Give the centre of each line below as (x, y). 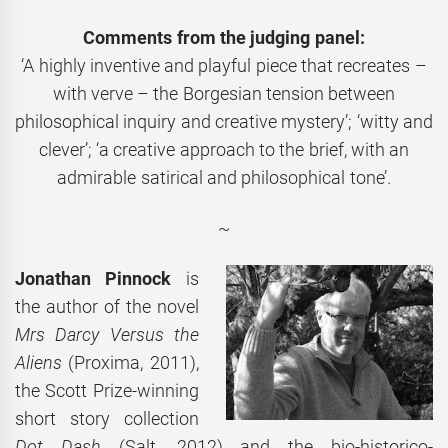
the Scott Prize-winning (107, 391)
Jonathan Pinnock (93, 279)
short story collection (107, 419)
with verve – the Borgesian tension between (224, 94)
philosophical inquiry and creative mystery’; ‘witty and (224, 122)
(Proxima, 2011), (130, 363)
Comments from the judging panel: (224, 38)
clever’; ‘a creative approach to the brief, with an (224, 150)
